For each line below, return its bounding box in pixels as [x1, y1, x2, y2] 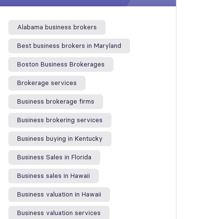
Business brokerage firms [17, 98, 94, 105]
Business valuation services [17, 209, 101, 217]
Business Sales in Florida [17, 153, 91, 161]
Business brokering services [17, 116, 103, 124]
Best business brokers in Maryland [17, 42, 121, 49]
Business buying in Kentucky [17, 135, 103, 142]
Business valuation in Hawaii [17, 191, 101, 198]
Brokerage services [17, 79, 77, 87]
